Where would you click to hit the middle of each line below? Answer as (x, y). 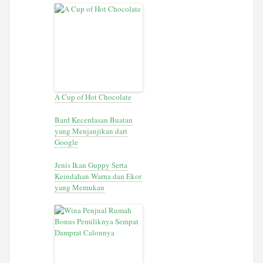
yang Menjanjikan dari (91, 131)
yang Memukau (80, 187)
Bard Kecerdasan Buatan (94, 119)
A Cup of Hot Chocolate (93, 97)
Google (67, 142)
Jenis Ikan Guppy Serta (91, 165)
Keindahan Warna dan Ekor (98, 176)
